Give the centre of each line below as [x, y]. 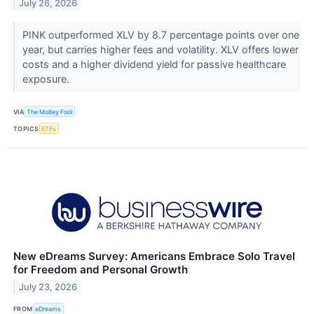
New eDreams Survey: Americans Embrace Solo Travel [154, 257]
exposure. [47, 78]
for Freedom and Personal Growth [101, 270]
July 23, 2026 [48, 287]
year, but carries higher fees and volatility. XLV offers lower [160, 49]
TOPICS [26, 128]
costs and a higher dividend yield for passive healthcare [154, 64]
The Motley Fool [50, 111]
